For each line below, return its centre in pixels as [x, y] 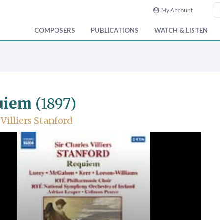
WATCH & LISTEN [181, 31]
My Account [176, 10]
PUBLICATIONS [115, 31]
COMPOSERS [55, 31]
